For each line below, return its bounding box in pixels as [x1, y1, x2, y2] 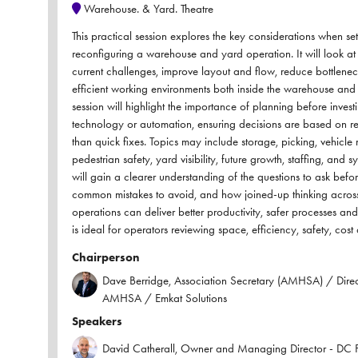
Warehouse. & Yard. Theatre [81, 2, 213, 17]
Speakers [72, 314, 122, 329]
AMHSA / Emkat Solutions [102, 291, 227, 306]
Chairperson [72, 250, 140, 265]
